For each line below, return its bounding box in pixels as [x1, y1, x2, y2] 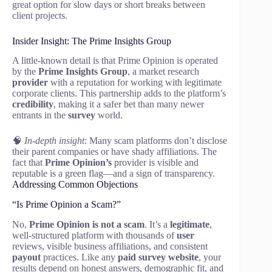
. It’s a [144, 219, 170, 229]
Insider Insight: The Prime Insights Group [12, 35, 171, 46]
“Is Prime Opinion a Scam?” [12, 199, 121, 210]
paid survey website [118, 251, 199, 262]
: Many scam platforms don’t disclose [84, 135, 227, 146]
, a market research [127, 66, 199, 77]
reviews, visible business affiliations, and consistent [12, 240, 208, 251]
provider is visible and [112, 157, 199, 168]
